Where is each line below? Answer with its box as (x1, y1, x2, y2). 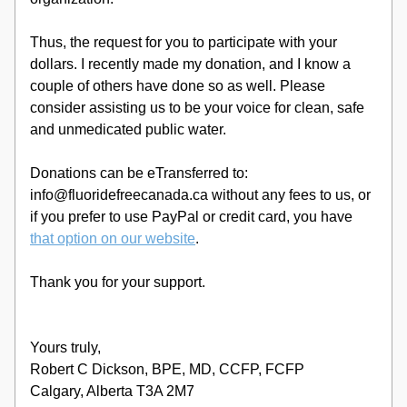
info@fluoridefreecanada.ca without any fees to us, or (30, 187, 371, 203)
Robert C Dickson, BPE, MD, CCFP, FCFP (30, 362, 304, 377)
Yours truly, (30, 340, 104, 355)
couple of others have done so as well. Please (30, 78, 325, 94)
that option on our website (30, 231, 195, 246)
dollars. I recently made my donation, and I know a (30, 56, 351, 72)
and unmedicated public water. (30, 122, 230, 137)
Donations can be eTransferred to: (30, 165, 248, 181)
